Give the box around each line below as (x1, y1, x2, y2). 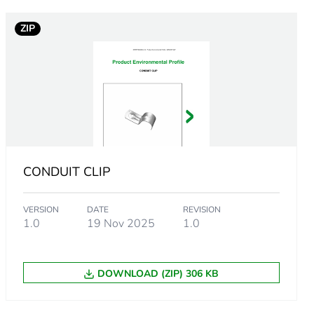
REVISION (182, 204, 221, 216)
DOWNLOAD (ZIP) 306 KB (97, 267, 219, 281)
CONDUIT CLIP (22, 163, 110, 181)
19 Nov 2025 (86, 216, 155, 232)
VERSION (22, 204, 59, 216)
